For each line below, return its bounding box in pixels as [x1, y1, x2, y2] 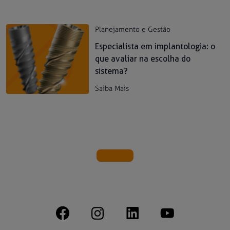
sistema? [95, 66, 128, 76]
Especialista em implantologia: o [95, 42, 216, 51]
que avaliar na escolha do [95, 54, 191, 64]
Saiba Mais [95, 84, 129, 93]
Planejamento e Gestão [95, 25, 171, 34]
